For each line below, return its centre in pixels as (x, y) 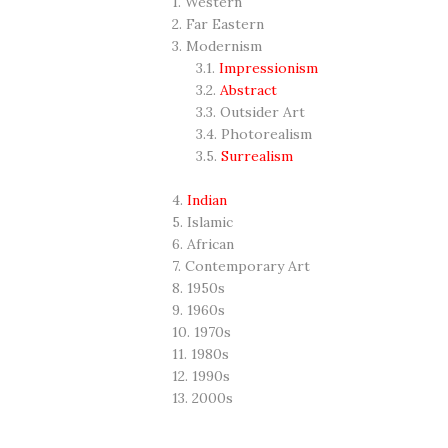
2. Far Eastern (218, 24)
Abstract (248, 90)
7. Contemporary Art (241, 266)
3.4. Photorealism (242, 134)
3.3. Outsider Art (238, 112)
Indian (207, 200)
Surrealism (257, 156)
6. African (203, 244)
